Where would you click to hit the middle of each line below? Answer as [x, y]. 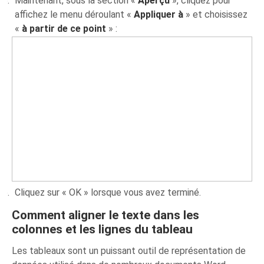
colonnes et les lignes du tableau [103, 229]
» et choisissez [216, 14]
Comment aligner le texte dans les [106, 215]
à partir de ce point [65, 28]
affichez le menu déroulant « [75, 14]
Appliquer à [159, 14]
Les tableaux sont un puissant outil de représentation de [129, 250]
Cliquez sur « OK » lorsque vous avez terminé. [108, 192]
